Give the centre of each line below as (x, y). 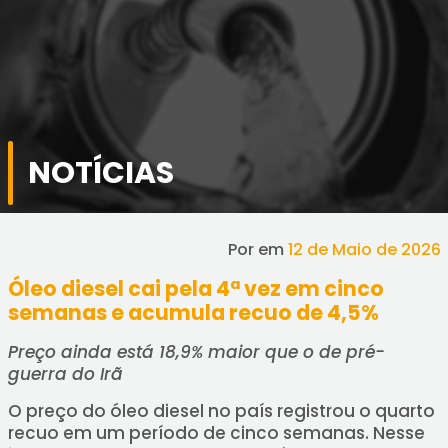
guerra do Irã (65, 374)
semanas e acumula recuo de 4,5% (193, 313)
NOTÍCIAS (100, 173)
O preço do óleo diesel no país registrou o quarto (221, 411)
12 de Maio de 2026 (364, 249)
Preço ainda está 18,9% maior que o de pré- (196, 352)
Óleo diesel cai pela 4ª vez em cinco (195, 289)
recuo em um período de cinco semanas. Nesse (216, 433)
